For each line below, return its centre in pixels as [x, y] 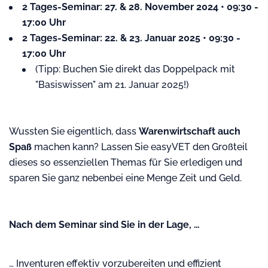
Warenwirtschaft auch [190, 131]
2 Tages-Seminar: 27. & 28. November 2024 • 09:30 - [140, 7]
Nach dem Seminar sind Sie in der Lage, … [106, 225]
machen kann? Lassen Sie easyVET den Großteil [140, 147]
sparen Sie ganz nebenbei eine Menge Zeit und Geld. [125, 178]
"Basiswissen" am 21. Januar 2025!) [112, 85]
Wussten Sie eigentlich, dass [74, 131]
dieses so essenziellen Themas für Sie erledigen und [126, 162]
